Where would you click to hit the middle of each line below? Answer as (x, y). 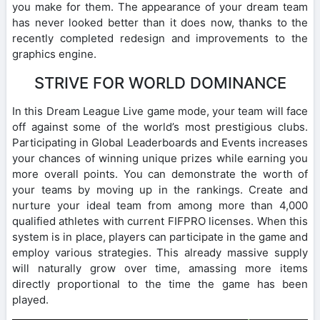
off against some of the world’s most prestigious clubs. (160, 126)
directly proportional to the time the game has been (160, 284)
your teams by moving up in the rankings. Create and (160, 189)
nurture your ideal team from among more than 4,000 (160, 205)
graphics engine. (54, 54)
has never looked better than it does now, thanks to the (160, 22)
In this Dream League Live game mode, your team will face (160, 111)
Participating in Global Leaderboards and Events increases (160, 142)
